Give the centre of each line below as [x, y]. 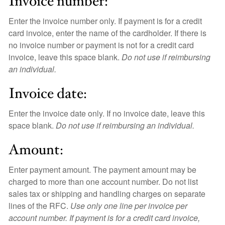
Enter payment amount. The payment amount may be [102, 170]
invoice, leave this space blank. [65, 57]
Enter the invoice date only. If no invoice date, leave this [107, 113]
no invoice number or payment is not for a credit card [101, 45]
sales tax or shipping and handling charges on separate [107, 194]
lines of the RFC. [39, 206]
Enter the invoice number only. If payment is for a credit [105, 21]
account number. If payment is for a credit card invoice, [104, 218]
